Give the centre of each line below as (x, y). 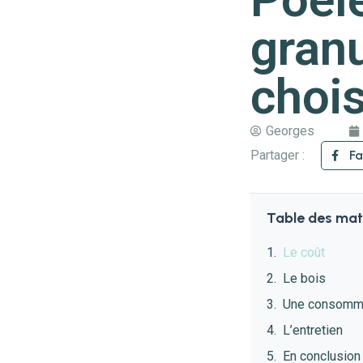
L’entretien (312, 331)
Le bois (304, 279)
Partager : (277, 155)
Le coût (305, 253)
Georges (290, 131)
